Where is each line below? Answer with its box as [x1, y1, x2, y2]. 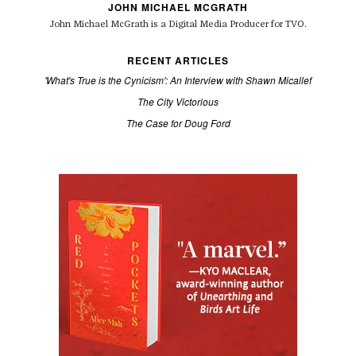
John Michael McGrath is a [49, 19, 168, 29]
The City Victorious [137, 94, 219, 108]
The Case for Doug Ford [126, 115, 230, 130]
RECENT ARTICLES [127, 52, 229, 68]
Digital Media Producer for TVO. [168, 19, 307, 29]
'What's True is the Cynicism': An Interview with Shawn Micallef [44, 72, 311, 87]
